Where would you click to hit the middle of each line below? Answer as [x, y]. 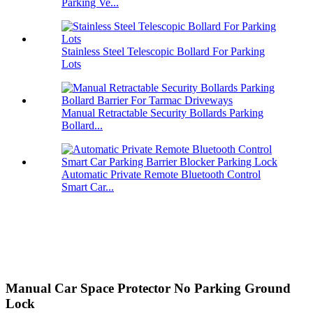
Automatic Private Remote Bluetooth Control [161, 175]
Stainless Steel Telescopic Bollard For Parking [163, 52]
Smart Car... [88, 187]
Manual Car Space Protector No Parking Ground [148, 289]
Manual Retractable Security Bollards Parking [162, 113]
